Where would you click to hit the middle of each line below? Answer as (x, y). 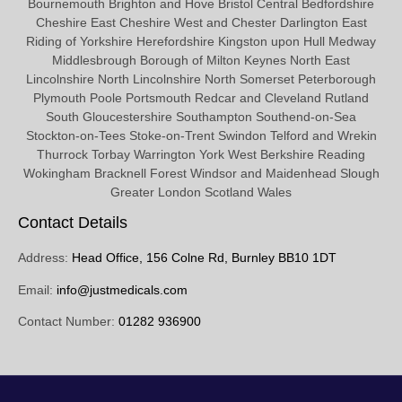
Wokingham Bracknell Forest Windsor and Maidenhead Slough (201, 173)
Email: (35, 289)
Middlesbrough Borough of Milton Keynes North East (201, 60)
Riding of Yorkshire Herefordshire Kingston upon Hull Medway (201, 41)
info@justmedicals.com (122, 289)
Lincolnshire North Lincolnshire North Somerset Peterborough (201, 79)
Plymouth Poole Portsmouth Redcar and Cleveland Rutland (201, 97)
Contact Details (73, 223)
